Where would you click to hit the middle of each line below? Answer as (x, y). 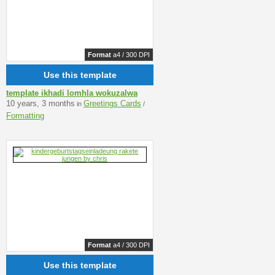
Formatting (25, 115)
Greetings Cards (112, 103)
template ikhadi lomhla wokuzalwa (72, 93)
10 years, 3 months (41, 103)
